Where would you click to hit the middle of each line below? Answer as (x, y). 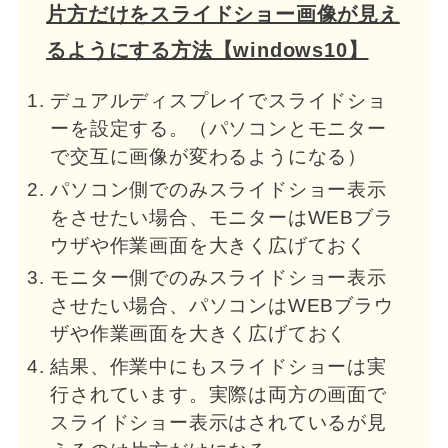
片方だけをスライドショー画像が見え (223, 14)
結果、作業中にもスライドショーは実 (218, 367)
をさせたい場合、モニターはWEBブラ (222, 217)
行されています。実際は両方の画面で (218, 395)
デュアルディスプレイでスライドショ (218, 101)
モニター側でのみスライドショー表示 (218, 278)
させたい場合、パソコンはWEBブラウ (222, 306)
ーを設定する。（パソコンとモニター (218, 129)
